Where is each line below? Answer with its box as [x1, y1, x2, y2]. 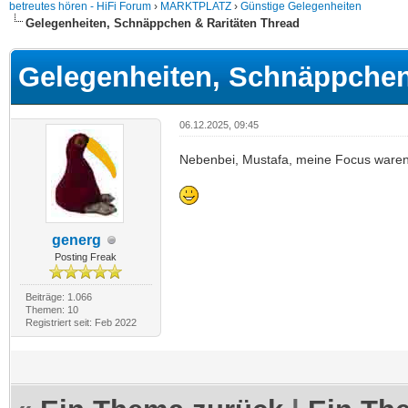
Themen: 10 [25, 304, 78, 315]
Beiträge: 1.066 [25, 291, 92, 302]
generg [52, 232, 102, 248]
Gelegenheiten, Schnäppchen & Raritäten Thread [25, 16, 300, 30]
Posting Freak [55, 251, 117, 262]
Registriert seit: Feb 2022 [25, 317, 137, 328]
